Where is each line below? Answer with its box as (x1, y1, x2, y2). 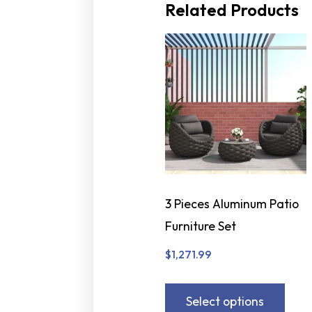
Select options (186, 292, 265, 309)
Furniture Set (165, 217, 237, 234)
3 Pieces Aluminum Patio (165, 195, 299, 212)
